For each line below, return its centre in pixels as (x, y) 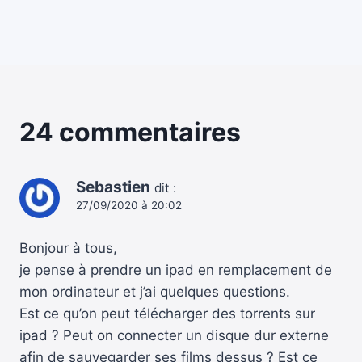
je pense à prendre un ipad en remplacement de (176, 270)
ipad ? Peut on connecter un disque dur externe (174, 336)
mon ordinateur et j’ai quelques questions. (155, 292)
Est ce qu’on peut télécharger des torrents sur (167, 314)
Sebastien (113, 187)
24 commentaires (130, 133)
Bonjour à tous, (68, 248)
